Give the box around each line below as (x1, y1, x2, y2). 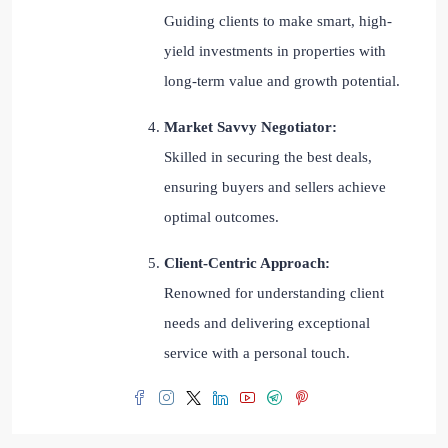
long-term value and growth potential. (164, 73, 400, 90)
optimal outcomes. (164, 209, 279, 226)
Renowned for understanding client (164, 285, 384, 302)
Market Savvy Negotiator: (164, 119, 337, 136)
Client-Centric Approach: (164, 255, 330, 272)
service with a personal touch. (164, 345, 350, 362)
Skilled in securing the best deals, (164, 149, 372, 166)
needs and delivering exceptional (164, 315, 370, 332)
